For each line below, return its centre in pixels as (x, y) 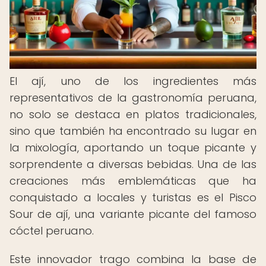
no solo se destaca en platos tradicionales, (133, 114)
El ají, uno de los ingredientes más (133, 81)
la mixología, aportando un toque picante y (133, 148)
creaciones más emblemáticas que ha (133, 181)
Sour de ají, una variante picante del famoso (133, 214)
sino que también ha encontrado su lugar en (133, 131)
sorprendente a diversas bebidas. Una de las (133, 164)
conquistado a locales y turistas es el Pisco (133, 197)
